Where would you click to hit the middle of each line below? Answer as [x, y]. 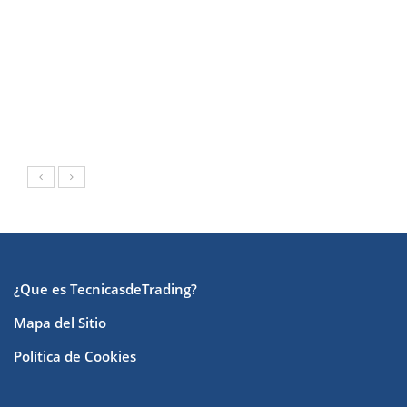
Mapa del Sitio [60, 322]
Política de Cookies [75, 356]
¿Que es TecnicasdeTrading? [105, 288]
